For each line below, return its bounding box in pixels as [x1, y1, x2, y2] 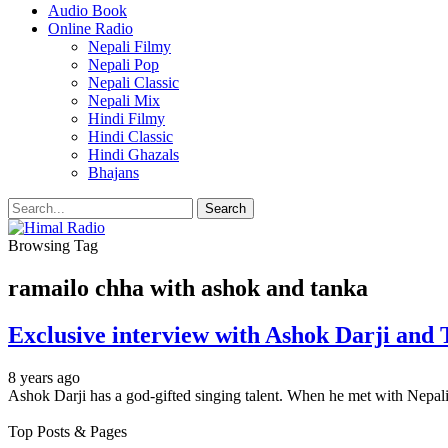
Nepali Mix [88, 92, 160, 109]
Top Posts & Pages [8, 422, 127, 440]
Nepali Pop [88, 56, 159, 73]
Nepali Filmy [88, 38, 171, 55]
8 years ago [8, 368, 80, 386]
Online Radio [48, 20, 133, 37]
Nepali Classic [88, 74, 179, 91]
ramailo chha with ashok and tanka [8, 274, 368, 301]
